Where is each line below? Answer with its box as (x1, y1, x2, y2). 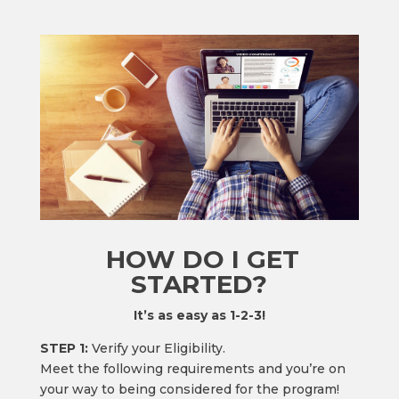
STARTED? (131, 268, 268, 299)
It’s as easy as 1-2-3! (133, 306, 265, 323)
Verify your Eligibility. (87, 339, 225, 356)
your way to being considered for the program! (39, 380, 339, 397)
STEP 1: (39, 339, 88, 356)
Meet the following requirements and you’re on (39, 360, 346, 377)
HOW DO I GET (99, 243, 300, 274)
